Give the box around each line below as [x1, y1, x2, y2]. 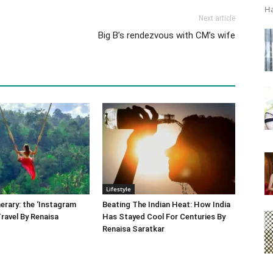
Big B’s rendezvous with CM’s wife [98, 30, 235, 41]
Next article [199, 14, 235, 23]
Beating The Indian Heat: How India [102, 200, 230, 209]
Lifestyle [106, 185, 131, 193]
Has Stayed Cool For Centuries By [102, 212, 225, 221]
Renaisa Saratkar [102, 224, 166, 233]
